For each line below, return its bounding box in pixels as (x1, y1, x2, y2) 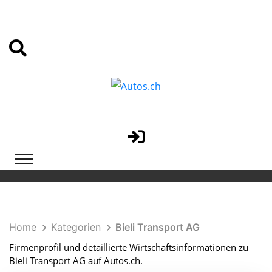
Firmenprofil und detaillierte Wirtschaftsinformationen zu (9, 240, 248, 253)
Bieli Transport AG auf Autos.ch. (9, 254, 143, 267)
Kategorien (51, 220, 101, 233)
